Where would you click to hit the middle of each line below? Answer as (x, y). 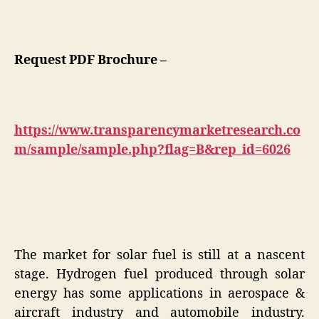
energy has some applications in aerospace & (159, 294)
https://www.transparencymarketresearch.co (157, 130)
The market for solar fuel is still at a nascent (159, 256)
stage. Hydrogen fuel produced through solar (159, 275)
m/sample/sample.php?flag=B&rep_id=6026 (152, 150)
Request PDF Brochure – (90, 60)
